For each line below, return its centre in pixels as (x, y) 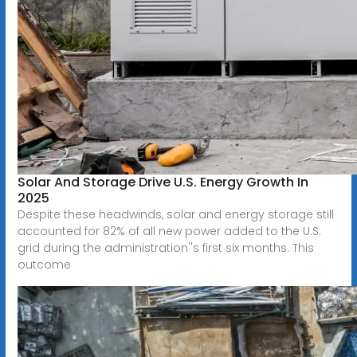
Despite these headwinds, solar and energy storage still (175, 214)
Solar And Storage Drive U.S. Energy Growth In (163, 182)
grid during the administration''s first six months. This (165, 247)
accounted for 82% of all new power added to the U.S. (169, 231)
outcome (44, 264)
